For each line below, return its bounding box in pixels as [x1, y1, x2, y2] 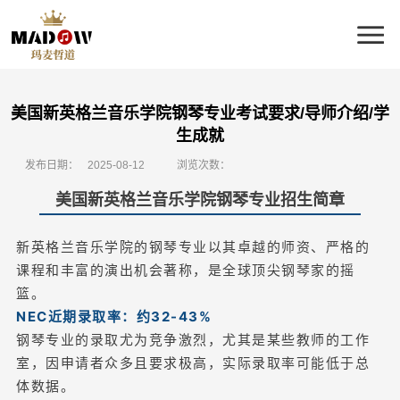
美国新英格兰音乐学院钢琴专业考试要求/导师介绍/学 [11, 104, 389, 122]
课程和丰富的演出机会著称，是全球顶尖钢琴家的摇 [16, 261, 355, 279]
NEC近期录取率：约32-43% [16, 307, 212, 325]
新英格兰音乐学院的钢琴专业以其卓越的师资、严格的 [16, 237, 370, 255]
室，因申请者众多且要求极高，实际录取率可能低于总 [16, 354, 370, 371]
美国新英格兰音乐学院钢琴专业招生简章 [54, 190, 345, 209]
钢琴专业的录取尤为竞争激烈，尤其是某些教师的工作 [16, 330, 370, 348]
